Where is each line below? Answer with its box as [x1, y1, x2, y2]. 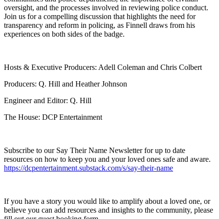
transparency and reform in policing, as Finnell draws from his [4, 21, 195, 30]
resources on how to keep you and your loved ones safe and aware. [4, 155, 211, 164]
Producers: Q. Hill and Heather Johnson [4, 80, 127, 88]
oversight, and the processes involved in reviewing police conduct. [4, 3, 208, 12]
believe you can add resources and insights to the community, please [4, 206, 213, 215]
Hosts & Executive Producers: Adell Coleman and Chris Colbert [4, 63, 202, 72]
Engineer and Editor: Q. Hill [4, 96, 91, 105]
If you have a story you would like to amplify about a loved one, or [4, 197, 210, 206]
